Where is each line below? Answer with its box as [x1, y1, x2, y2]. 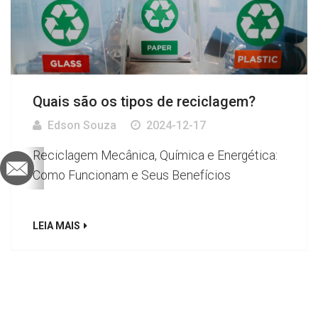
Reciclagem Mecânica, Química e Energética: [33, 148, 278, 163]
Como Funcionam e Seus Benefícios [33, 168, 231, 183]
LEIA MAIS [33, 220, 80, 232]
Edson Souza [48, 119, 116, 133]
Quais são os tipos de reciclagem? [33, 93, 256, 111]
